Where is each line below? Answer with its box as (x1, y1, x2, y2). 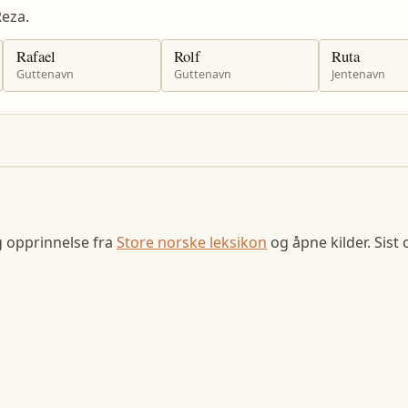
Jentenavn (331, 66, 386, 83)
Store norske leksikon (117, 231, 267, 252)
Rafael (15, 45, 56, 66)
